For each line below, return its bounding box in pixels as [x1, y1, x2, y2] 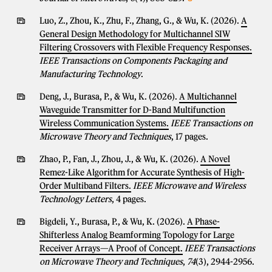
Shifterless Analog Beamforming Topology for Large [39, 229, 234, 240]
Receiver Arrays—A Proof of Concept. [39, 243, 183, 254]
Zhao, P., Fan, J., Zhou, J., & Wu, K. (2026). [39, 154, 200, 165]
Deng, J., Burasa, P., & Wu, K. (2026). [39, 91, 179, 102]
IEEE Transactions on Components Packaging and [39, 55, 227, 66]
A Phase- [187, 216, 220, 227]
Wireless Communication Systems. [39, 118, 169, 129]
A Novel [200, 154, 230, 165]
